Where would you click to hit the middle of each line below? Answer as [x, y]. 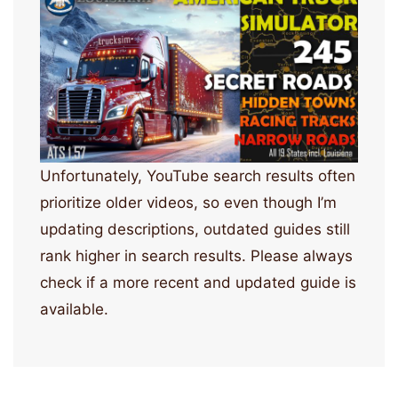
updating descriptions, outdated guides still [195, 229]
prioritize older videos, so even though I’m [188, 202]
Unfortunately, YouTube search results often [198, 175]
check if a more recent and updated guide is [198, 282]
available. [74, 309]
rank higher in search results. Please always [196, 255]
